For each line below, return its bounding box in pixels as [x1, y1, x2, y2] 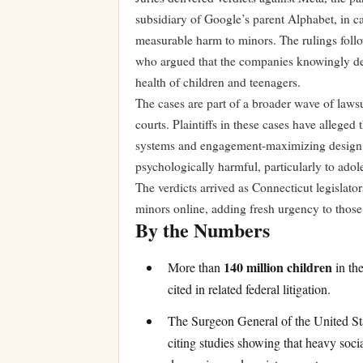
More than [168, 258, 224, 276]
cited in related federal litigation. [168, 280, 331, 298]
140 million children [224, 258, 332, 277]
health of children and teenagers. [135, 74, 301, 90]
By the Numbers [135, 216, 270, 244]
